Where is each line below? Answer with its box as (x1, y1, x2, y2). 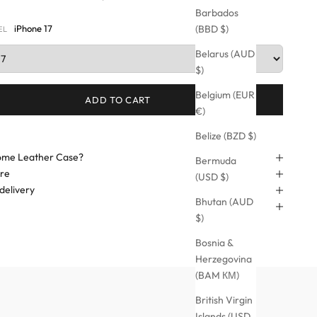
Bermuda (195, 154, 236, 168)
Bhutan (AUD (195, 195, 253, 209)
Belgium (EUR (195, 88, 255, 102)
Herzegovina (195, 253, 252, 266)
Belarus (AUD (195, 47, 255, 61)
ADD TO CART (85, 93, 151, 105)
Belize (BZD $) (195, 129, 256, 143)
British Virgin (195, 294, 253, 307)
